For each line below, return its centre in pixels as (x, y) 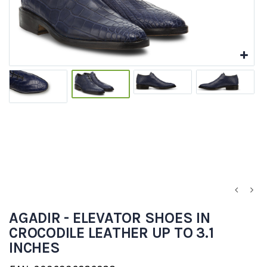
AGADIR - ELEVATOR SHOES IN (110, 218)
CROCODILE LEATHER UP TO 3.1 (111, 233)
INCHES (35, 248)
